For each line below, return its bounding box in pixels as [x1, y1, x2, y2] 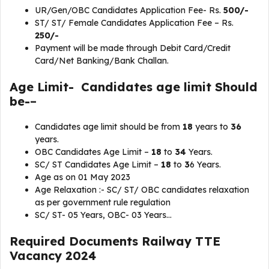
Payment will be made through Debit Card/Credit [35, 43, 231, 53]
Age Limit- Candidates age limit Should [10, 79, 258, 94]
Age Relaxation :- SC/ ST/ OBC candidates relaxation [35, 184, 249, 195]
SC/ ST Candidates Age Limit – [35, 159, 161, 170]
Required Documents [10, 234, 142, 249]
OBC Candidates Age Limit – [35, 147, 151, 157]
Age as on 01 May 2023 [35, 172, 130, 183]
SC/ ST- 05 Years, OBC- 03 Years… [35, 210, 172, 220]
